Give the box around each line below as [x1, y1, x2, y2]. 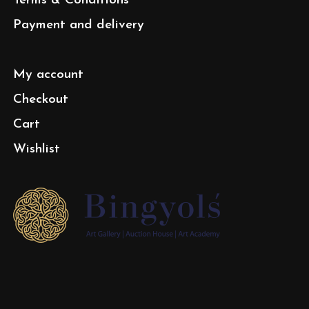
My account [13, 68, 83, 82]
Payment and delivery [13, 19, 144, 32]
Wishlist [13, 143, 60, 157]
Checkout [13, 93, 68, 107]
